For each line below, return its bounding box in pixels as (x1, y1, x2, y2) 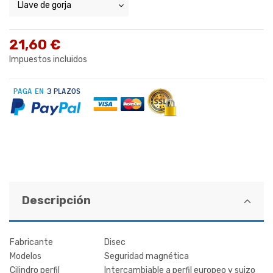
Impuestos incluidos (9, 54, 87, 65)
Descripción (22, 193, 91, 207)
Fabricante (10, 236, 53, 247)
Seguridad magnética (104, 250, 189, 261)
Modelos (10, 250, 41, 261)
